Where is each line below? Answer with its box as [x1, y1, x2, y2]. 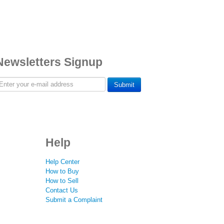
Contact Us [45, 186, 78, 194]
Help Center [45, 157, 79, 165]
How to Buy [45, 167, 79, 175]
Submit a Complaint [45, 195, 102, 203]
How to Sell [45, 176, 78, 184]
